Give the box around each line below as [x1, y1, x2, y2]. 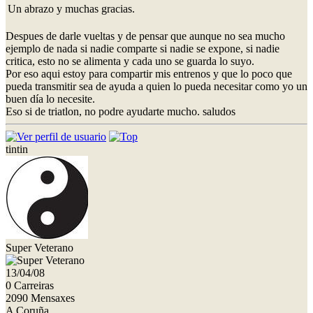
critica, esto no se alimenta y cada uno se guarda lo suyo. [6, 54, 254, 67]
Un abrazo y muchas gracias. [8, 2, 135, 15]
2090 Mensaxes [6, 291, 75, 304]
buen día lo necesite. [6, 92, 95, 105]
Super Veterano [6, 241, 73, 254]
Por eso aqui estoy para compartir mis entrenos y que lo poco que [6, 67, 292, 80]
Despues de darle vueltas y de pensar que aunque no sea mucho [6, 29, 285, 42]
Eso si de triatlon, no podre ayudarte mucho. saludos [6, 105, 235, 117]
